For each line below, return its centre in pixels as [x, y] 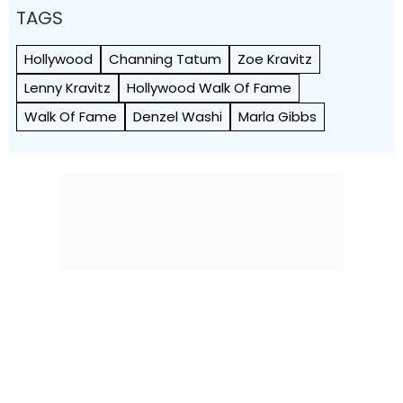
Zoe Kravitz [275, 59]
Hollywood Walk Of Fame [209, 88]
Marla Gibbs [278, 117]
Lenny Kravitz [67, 88]
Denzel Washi [178, 117]
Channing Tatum [165, 59]
